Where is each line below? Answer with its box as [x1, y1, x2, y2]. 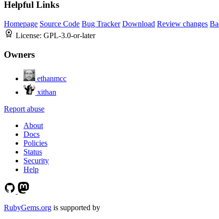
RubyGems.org [4, 203, 51, 212]
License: [16, 31, 44, 40]
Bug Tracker [82, 20, 120, 28]
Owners [4, 49, 35, 60]
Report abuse [4, 104, 44, 113]
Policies [23, 138, 47, 147]
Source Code [40, 20, 80, 28]
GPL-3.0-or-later [44, 31, 95, 40]
